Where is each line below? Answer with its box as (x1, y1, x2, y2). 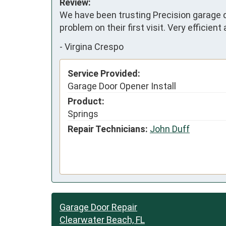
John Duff (150, 124, 190, 135)
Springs (68, 108, 98, 120)
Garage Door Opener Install (68, 81, 176, 92)
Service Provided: (68, 68, 140, 79)
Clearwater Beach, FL (60, 214, 145, 225)
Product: (68, 96, 104, 107)
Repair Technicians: (68, 124, 148, 135)
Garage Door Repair (60, 201, 137, 212)
